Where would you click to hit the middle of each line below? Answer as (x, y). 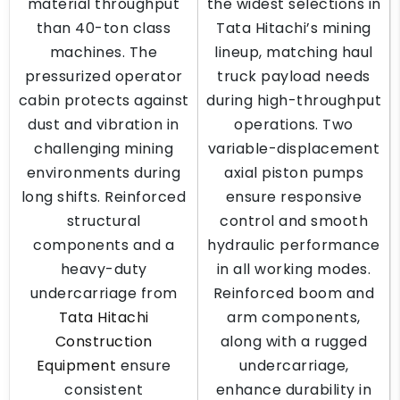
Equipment (76, 366)
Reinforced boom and (294, 293)
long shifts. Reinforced (104, 197)
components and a (104, 245)
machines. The (104, 52)
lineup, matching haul (294, 52)
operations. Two (294, 125)
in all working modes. (294, 269)
